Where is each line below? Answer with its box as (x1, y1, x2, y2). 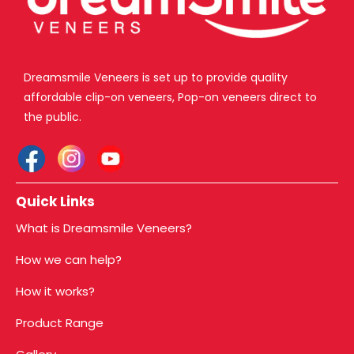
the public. (24, 109, 81, 126)
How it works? (16, 283, 95, 300)
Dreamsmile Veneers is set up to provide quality (24, 70, 288, 86)
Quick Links (16, 192, 95, 212)
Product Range (16, 314, 104, 332)
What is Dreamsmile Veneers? (16, 220, 192, 237)
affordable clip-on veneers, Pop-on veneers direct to (24, 89, 317, 106)
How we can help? (16, 251, 122, 269)
